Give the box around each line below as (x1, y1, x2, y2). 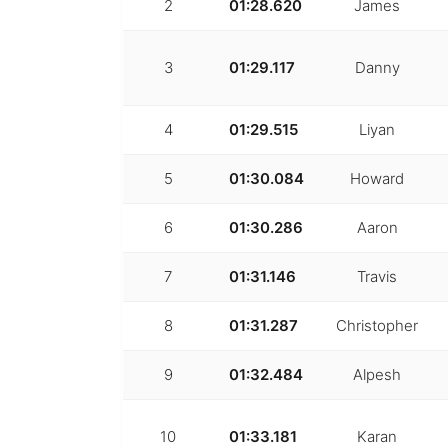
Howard (350, 168, 404, 188)
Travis (357, 266, 397, 286)
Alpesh (353, 364, 401, 384)
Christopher (336, 315, 418, 335)
